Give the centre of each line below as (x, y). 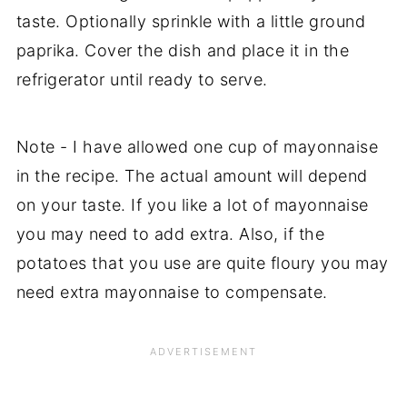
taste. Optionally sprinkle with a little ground (191, 22)
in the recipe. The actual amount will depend (192, 176)
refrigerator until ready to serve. (142, 80)
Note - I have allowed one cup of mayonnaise (197, 147)
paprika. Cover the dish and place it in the (183, 51)
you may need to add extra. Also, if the (170, 234)
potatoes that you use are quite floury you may (202, 263)
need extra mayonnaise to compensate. (172, 293)
